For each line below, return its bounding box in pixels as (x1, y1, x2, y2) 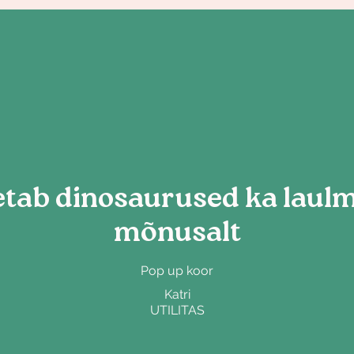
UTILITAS (149, 303, 205, 318)
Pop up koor (141, 263, 213, 278)
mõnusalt (113, 214, 241, 257)
